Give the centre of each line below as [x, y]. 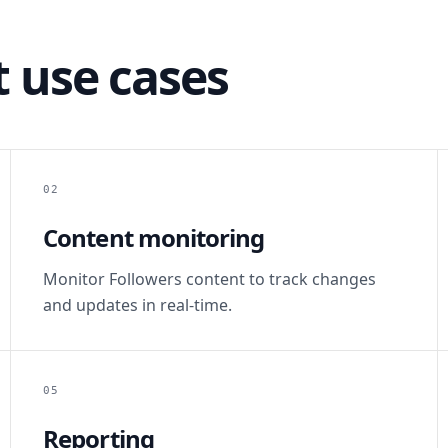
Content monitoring [154, 237]
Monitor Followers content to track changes [210, 279]
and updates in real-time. [138, 305]
